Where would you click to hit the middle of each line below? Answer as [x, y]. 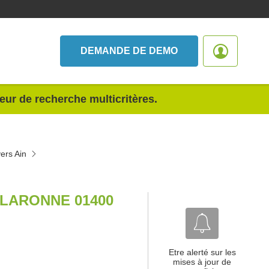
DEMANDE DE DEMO [129, 51]
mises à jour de [202, 262]
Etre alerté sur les [202, 252]
